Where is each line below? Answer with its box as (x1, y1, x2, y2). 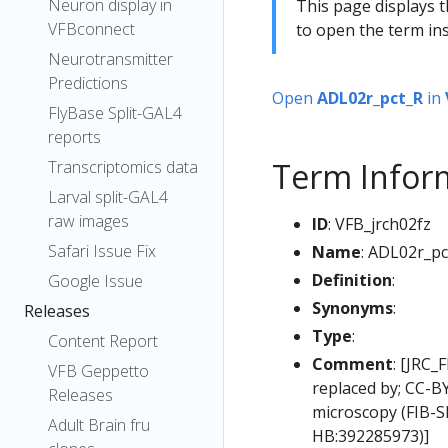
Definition (312, 268, 392, 291)
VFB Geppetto (48, 360, 149, 382)
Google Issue (48, 270, 143, 292)
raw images (48, 210, 129, 232)
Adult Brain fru (48, 414, 150, 436)
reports (48, 126, 101, 148)
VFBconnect (48, 18, 135, 40)
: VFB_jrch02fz (328, 212, 431, 235)
